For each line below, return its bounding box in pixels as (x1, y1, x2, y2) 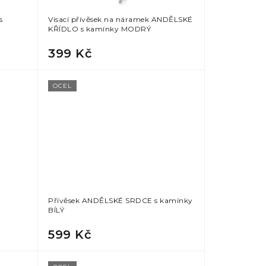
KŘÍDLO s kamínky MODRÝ (48, 24, 151, 34)
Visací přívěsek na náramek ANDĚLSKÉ (48, 15, 193, 24)
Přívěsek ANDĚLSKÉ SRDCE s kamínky (48, 196, 193, 205)
